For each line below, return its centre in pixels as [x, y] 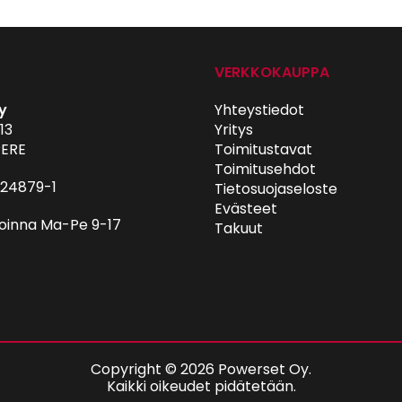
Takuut [239, 228]
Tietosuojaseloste [276, 189]
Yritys [234, 130]
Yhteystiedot [259, 110]
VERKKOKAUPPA [272, 72]
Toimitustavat [263, 149]
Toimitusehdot [265, 169]
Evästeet [246, 209]
